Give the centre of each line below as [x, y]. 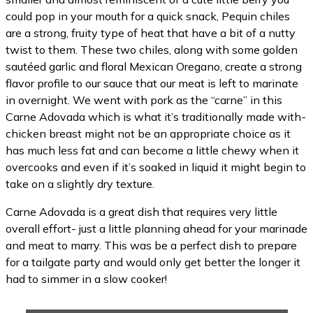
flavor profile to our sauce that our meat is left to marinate [152, 83]
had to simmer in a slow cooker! [86, 279]
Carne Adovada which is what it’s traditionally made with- [156, 117]
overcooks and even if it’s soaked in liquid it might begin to [156, 167]
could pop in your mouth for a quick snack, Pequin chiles [148, 16]
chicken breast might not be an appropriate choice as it [148, 133]
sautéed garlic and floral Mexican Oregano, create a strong [154, 66]
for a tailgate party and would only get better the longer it [153, 262]
